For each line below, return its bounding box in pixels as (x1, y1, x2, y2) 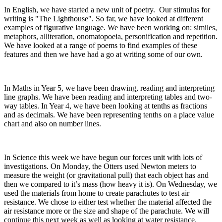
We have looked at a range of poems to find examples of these (4, 41, 197, 50)
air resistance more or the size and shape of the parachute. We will (4, 206, 209, 215)
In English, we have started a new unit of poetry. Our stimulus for (4, 5, 210, 14)
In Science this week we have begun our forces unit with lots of (4, 153, 202, 162)
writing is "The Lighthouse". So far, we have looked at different (4, 14, 203, 23)
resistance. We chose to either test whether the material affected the (4, 197, 212, 206)
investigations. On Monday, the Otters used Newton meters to (4, 162, 196, 170)
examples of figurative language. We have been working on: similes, (4, 23, 217, 32)
